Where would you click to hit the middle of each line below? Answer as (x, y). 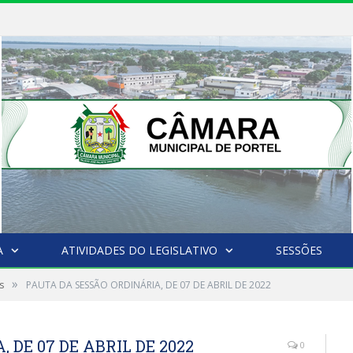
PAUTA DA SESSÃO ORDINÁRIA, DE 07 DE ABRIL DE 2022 (149, 285)
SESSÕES (299, 250)
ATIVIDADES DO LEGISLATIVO (139, 250)
